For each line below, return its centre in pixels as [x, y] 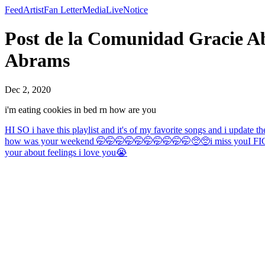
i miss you [229, 141]
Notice [135, 10]
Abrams [37, 61]
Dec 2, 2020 [28, 89]
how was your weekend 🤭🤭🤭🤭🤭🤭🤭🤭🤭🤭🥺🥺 [107, 141]
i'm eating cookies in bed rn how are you [80, 109]
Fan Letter [63, 10]
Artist [33, 10]
